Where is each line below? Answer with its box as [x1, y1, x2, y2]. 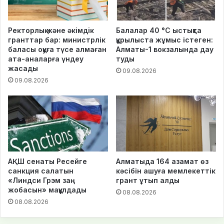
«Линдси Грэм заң [8, 176, 75, 185]
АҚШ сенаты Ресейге [8, 157, 87, 166]
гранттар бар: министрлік [8, 35, 105, 44]
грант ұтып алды [116, 176, 179, 185]
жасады [8, 63, 38, 72]
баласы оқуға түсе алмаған [8, 44, 106, 53]
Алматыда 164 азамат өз [116, 157, 208, 166]
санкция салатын [8, 166, 73, 175]
